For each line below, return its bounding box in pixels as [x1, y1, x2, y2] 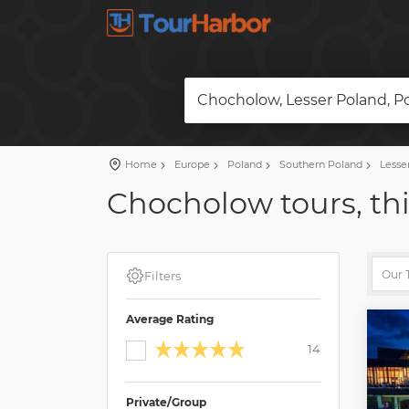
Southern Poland [277, 158, 362, 171]
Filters [144, 268, 181, 283]
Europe [172, 158, 210, 171]
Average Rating [126, 312, 214, 326]
